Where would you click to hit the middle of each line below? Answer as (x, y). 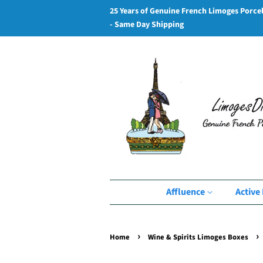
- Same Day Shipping (147, 25)
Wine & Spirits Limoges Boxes (198, 237)
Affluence (186, 192)
